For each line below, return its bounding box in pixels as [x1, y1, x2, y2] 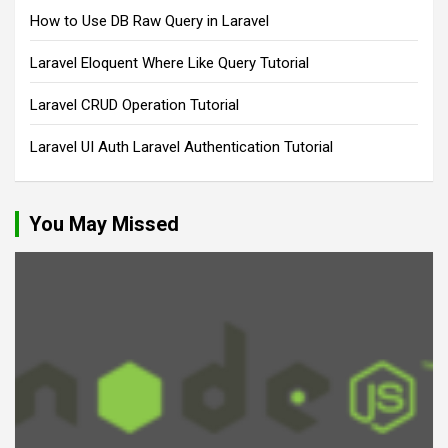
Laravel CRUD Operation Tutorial [30, 96, 239, 114]
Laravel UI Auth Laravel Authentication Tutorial [30, 138, 333, 156]
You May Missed [29, 212, 179, 236]
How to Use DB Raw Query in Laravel [30, 12, 269, 30]
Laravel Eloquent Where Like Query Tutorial [30, 54, 309, 72]
